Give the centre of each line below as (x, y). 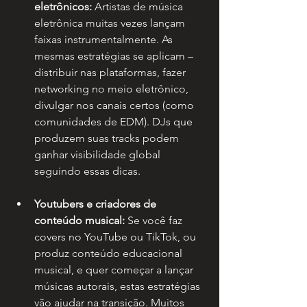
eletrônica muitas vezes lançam (111, 23)
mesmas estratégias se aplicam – (115, 56)
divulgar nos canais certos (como (115, 106)
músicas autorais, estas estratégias (119, 286)
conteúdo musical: (79, 221)
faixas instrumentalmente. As (105, 40)
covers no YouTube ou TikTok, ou (116, 237)
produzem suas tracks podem (108, 138)
